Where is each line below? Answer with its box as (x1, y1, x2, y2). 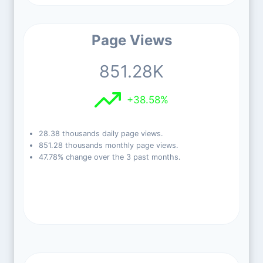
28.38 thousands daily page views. (38, 129, 163, 138)
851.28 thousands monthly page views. (38, 141, 178, 150)
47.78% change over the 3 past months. (38, 153, 181, 161)
